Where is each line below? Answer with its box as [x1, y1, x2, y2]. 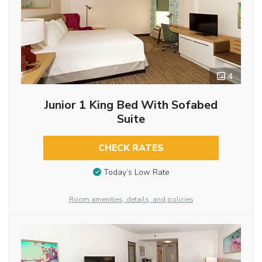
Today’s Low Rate [103, 166, 170, 178]
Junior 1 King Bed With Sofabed [44, 97, 218, 113]
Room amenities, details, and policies [68, 195, 194, 205]
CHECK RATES [98, 142, 164, 155]
